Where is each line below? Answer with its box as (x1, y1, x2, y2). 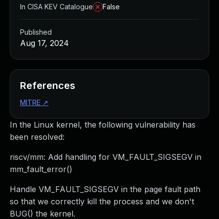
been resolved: (10, 132, 65, 142)
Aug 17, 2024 (20, 38, 69, 48)
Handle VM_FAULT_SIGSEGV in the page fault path (10, 184, 200, 194)
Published (20, 28, 52, 36)
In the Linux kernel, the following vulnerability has (10, 120, 196, 130)
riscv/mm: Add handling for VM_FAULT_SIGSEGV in (10, 152, 201, 162)
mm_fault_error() (10, 164, 72, 174)
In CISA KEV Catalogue (20, 2, 93, 11)
